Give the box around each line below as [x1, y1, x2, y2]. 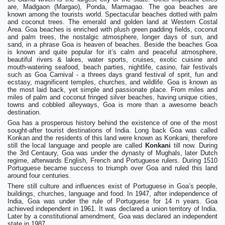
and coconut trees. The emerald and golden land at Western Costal [8, 18, 217, 26]
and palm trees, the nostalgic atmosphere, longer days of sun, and [8, 33, 217, 41]
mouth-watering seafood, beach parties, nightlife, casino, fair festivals [8, 63, 217, 71]
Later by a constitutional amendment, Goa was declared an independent [8, 212, 217, 220]
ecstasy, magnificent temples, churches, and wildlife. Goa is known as [8, 78, 217, 86]
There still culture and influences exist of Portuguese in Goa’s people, [8, 182, 217, 190]
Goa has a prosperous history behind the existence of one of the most [8, 119, 217, 127]
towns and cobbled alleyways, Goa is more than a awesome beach [8, 100, 217, 108]
